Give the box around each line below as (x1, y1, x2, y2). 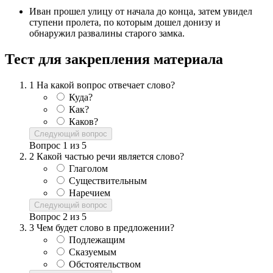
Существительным (69, 175, 147, 186)
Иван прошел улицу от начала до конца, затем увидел (29, 6, 252, 17)
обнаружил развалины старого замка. (29, 28, 185, 39)
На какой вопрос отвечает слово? (37, 80, 175, 91)
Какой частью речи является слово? (37, 151, 184, 162)
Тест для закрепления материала (5, 51, 223, 68)
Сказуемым (69, 247, 116, 258)
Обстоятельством (69, 259, 141, 270)
